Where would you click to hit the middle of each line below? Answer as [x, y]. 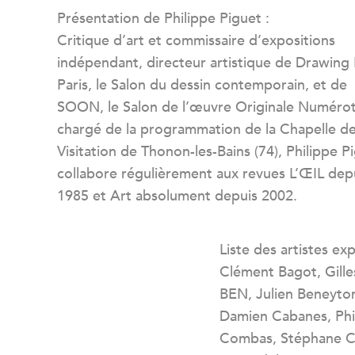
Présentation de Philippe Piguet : [163, 19]
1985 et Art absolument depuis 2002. [177, 196]
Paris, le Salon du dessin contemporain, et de [202, 85]
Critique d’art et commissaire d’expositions [196, 41]
